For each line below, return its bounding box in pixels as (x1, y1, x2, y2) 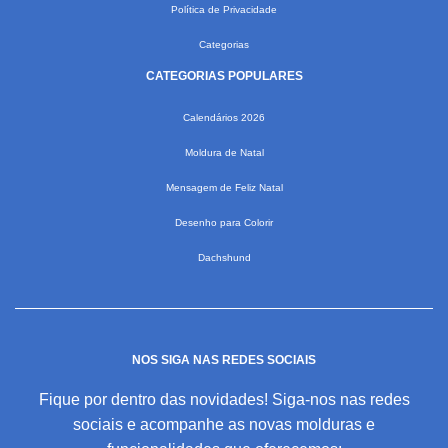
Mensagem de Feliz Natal (165, 182, 283, 194)
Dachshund (197, 252, 251, 264)
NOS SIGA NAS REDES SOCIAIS (132, 353, 316, 368)
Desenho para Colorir (175, 217, 273, 229)
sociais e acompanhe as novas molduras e (73, 416, 375, 434)
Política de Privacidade (171, 4, 277, 16)
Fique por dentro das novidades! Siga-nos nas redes (38, 391, 410, 409)
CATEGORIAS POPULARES (145, 69, 303, 84)
